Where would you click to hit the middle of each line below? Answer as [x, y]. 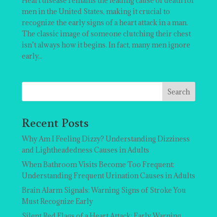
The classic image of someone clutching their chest [106, 34]
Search [179, 92]
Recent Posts [55, 122]
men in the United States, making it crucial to [96, 12]
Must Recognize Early [57, 201]
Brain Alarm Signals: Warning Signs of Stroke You [104, 190]
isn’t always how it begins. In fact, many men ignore [106, 45]
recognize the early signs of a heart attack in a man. [105, 23]
